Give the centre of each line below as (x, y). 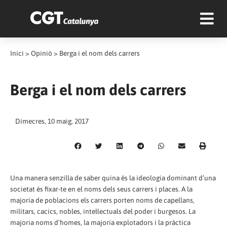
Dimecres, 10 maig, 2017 (52, 121)
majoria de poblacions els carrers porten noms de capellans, (102, 200)
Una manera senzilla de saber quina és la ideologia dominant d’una (113, 178)
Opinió (42, 53)
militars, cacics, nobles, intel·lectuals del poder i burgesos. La (103, 211)
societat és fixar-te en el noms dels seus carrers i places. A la (101, 189)
